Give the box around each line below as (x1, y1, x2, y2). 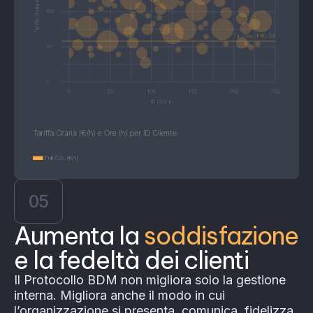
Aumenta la (14, 220, 144, 252)
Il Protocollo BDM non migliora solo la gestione (14, 272, 286, 288)
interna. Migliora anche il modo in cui (14, 288, 225, 303)
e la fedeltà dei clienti (14, 245, 249, 276)
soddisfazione (144, 220, 298, 252)
